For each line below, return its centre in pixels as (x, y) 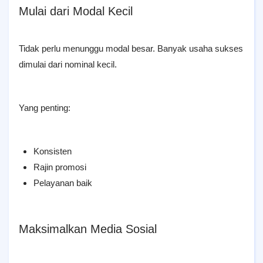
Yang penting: (45, 108)
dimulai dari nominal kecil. (68, 64)
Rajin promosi (60, 167)
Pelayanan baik (63, 183)
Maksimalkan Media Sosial (88, 229)
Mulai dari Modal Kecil (76, 11)
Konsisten (53, 151)
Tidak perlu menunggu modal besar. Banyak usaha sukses (131, 48)
